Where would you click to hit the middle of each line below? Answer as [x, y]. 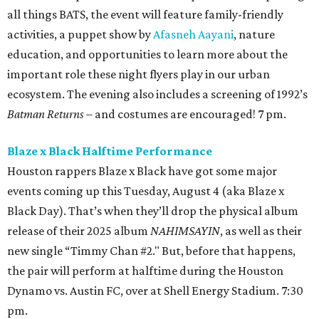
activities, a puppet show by [79, 35]
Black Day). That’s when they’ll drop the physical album [153, 211]
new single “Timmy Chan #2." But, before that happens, [151, 251]
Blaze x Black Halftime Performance [110, 151]
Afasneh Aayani [192, 35]
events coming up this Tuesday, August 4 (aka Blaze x [146, 191]
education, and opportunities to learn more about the [147, 54]
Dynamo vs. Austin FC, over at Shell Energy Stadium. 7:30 [155, 291]
